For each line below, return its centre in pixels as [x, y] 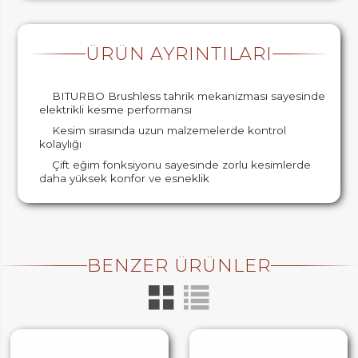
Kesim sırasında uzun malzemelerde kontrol [169, 130]
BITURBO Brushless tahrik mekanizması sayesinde [188, 95]
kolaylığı [61, 143]
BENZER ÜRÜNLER [179, 266]
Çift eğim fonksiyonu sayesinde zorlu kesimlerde [181, 164]
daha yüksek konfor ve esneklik [125, 178]
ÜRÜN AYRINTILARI [179, 54]
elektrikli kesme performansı [116, 109]
